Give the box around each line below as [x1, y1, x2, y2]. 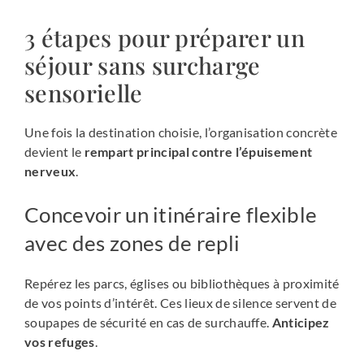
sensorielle [24, 77, 143, 109]
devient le [24, 144, 84, 160]
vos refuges [24, 334, 95, 350]
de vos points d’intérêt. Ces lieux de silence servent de [24, 295, 336, 311]
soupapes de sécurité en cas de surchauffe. [24, 314, 272, 331]
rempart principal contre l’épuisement [84, 144, 313, 160]
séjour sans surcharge [24, 50, 261, 81]
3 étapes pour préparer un [24, 22, 305, 54]
